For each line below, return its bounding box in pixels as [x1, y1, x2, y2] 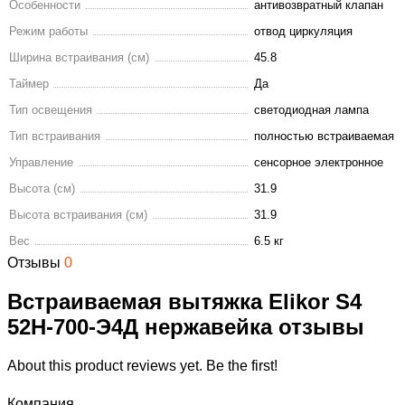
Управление [9, 155, 73, 170]
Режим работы [9, 24, 88, 39]
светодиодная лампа [254, 103, 369, 118]
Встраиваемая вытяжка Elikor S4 [7, 289, 362, 315]
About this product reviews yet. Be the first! [7, 358, 278, 374]
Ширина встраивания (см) [9, 51, 149, 65]
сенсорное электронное [254, 155, 383, 170]
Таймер [9, 77, 49, 91]
